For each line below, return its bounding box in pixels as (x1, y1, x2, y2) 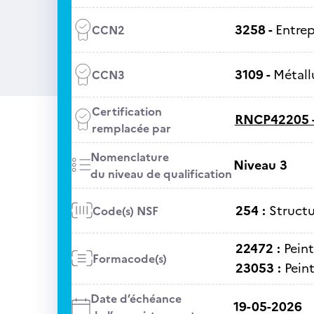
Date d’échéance (90, 290, 182, 307)
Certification (91, 103, 162, 120)
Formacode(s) (92, 250, 167, 267)
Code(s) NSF (92, 202, 158, 219)
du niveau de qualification (90, 165, 232, 182)
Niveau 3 (233, 156, 287, 175)
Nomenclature (90, 149, 169, 165)
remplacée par (91, 120, 171, 137)
